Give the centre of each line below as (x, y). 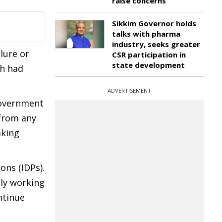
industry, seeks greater (156, 44)
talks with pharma (146, 34)
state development (148, 65)
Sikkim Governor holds (154, 23)
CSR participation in (149, 55)
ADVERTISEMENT (129, 90)
